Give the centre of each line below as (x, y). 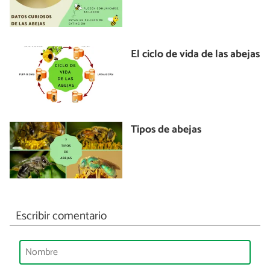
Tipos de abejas (166, 130)
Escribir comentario (61, 216)
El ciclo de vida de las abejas (196, 54)
